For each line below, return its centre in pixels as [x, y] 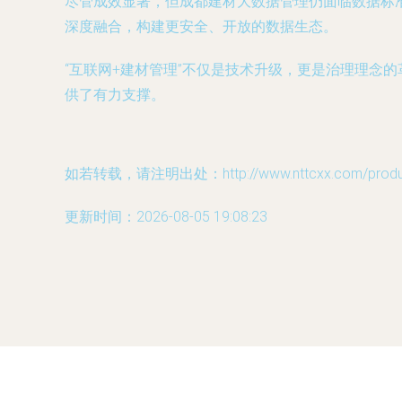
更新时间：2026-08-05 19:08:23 [166, 217]
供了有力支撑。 [115, 95]
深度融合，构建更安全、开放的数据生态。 [201, 26]
